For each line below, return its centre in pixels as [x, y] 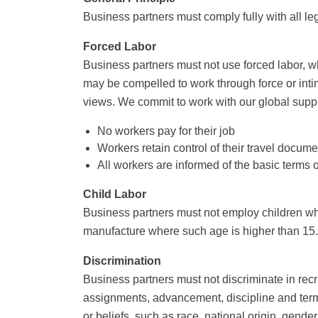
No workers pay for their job [166, 131]
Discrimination [122, 261]
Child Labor [115, 194]
